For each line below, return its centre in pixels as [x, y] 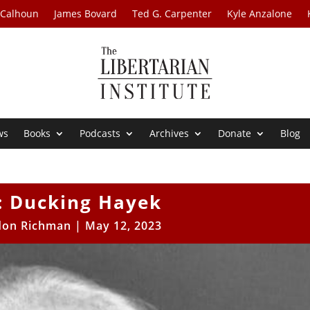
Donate [235, 134]
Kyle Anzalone [260, 13]
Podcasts [100, 134]
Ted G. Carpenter [172, 13]
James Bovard [86, 13]
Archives [170, 134]
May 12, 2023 [124, 226]
